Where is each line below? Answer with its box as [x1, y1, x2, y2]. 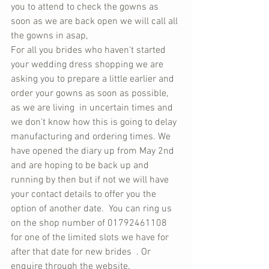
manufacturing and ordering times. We [11, 131, 173, 143]
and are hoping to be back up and [11, 160, 151, 172]
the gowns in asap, [11, 30, 90, 42]
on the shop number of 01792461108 [11, 217, 169, 229]
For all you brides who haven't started [11, 44, 168, 56]
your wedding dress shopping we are [11, 59, 166, 71]
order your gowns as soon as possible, [11, 88, 171, 100]
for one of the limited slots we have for [11, 232, 171, 244]
